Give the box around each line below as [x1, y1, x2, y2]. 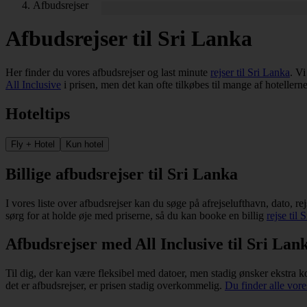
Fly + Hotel [11, 138, 55, 149]
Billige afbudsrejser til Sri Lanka [5, 164, 238, 183]
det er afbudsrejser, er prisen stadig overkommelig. [5, 280, 225, 292]
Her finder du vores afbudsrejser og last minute [5, 66, 210, 78]
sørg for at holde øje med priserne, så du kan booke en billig [5, 209, 267, 221]
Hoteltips [5, 104, 70, 123]
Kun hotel [66, 138, 103, 149]
